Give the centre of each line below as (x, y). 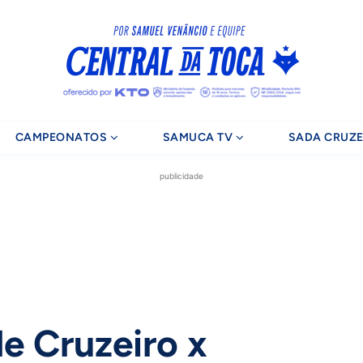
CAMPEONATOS (61, 137)
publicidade (181, 176)
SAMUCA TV (198, 137)
